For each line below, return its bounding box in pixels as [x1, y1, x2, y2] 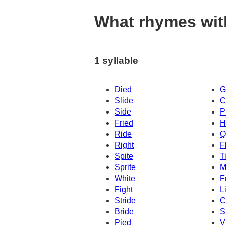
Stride [115, 196, 136, 205]
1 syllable [94, 54, 138, 66]
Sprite [115, 163, 136, 172]
